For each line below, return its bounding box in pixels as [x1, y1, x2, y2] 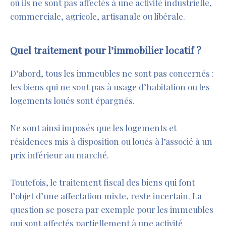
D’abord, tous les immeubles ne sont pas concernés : [10, 68, 214, 79]
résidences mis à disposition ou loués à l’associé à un [10, 136, 212, 147]
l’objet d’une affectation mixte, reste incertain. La [10, 190, 202, 202]
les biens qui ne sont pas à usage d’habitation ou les [10, 81, 210, 93]
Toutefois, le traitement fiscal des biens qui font [10, 177, 195, 188]
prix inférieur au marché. [10, 149, 109, 161]
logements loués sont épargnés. [10, 95, 135, 106]
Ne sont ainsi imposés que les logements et [10, 122, 177, 134]
